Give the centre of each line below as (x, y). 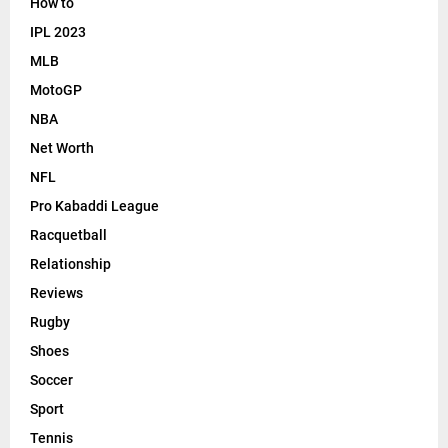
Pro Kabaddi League (94, 206)
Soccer (51, 380)
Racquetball (68, 235)
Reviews (56, 293)
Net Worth (62, 148)
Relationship (70, 264)
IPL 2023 (58, 32)
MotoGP (56, 90)
